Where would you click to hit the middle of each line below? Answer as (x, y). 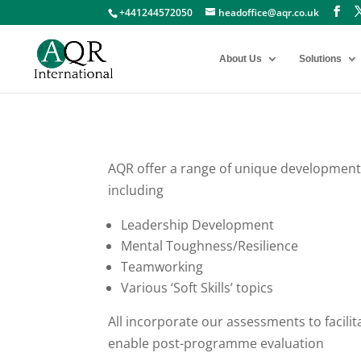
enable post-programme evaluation (216, 343)
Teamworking (162, 266)
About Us (241, 59)
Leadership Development (198, 224)
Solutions (320, 59)
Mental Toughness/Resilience (210, 245)
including (136, 190)
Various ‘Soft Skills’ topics (197, 287)
